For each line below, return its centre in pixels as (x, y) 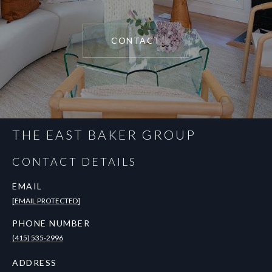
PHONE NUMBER (51, 223)
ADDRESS (35, 263)
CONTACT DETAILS (74, 162)
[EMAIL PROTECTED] (46, 201)
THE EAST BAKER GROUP (104, 135)
